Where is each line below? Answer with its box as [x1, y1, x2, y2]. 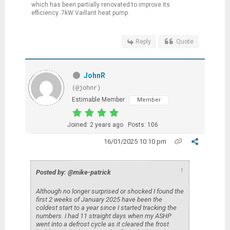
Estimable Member [71, 96, 125, 104]
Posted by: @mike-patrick [35, 168, 111, 177]
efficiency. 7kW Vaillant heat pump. [31, 9, 129, 17]
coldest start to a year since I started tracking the [35, 204, 177, 212]
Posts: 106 [127, 121, 158, 129]
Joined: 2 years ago [67, 121, 123, 129]
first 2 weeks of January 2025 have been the [35, 196, 162, 204]
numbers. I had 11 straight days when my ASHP [35, 212, 171, 220]
